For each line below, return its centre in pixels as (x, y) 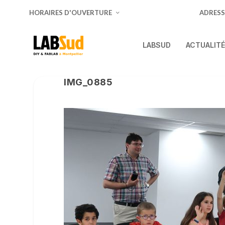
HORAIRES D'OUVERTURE (71, 13)
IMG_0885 (88, 82)
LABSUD (156, 45)
